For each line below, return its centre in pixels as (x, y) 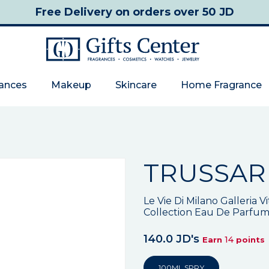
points (249, 240)
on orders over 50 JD (173, 12)
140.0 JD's (171, 239)
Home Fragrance (221, 85)
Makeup (71, 85)
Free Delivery (74, 12)
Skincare (136, 85)
